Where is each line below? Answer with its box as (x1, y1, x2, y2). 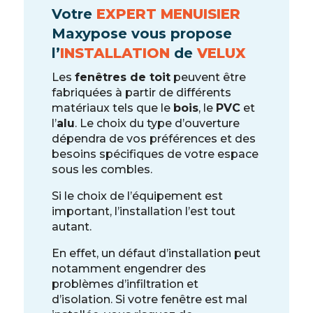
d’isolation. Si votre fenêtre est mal (51, 293, 247, 307)
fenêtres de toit (74, 71, 170, 85)
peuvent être (170, 71, 246, 85)
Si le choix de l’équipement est (51, 189, 223, 203)
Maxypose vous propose (51, 25, 232, 43)
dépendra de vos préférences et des (51, 132, 256, 146)
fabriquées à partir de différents (51, 86, 231, 100)
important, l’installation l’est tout (51, 205, 235, 219)
